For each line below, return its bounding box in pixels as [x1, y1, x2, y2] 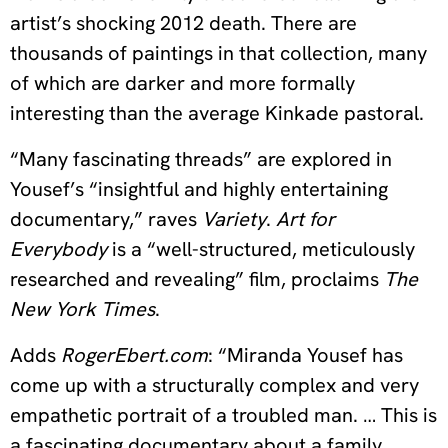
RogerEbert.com [61, 342, 208, 369]
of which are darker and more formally [10, 70, 355, 97]
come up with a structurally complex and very [10, 372, 419, 399]
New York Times [10, 296, 155, 323]
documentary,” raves [10, 206, 202, 233]
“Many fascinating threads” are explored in [10, 146, 392, 173]
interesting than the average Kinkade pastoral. [10, 100, 424, 127]
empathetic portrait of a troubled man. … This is [10, 402, 437, 429]
